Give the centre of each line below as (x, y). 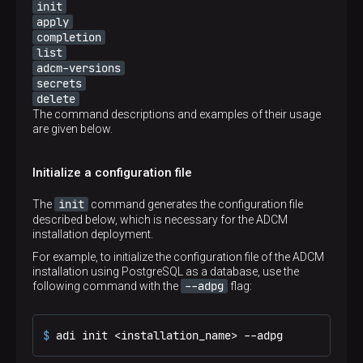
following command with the (107, 286)
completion (69, 37)
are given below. (73, 129)
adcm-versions (79, 68)
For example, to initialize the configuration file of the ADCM (178, 257)
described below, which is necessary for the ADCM (160, 220)
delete (56, 99)
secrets (59, 83)
